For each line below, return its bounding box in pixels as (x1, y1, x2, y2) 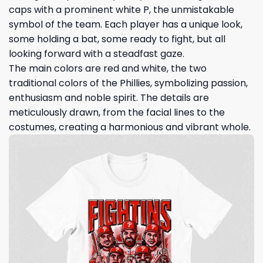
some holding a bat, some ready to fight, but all (9, 32, 225, 46)
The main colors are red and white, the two (9, 61, 207, 75)
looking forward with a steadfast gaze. (9, 46, 184, 60)
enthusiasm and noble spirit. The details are (9, 90, 209, 104)
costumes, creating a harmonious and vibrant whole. (9, 120, 251, 134)
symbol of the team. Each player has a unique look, (9, 17, 242, 31)
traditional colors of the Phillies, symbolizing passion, (9, 76, 248, 90)
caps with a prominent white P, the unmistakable (9, 2, 234, 16)
